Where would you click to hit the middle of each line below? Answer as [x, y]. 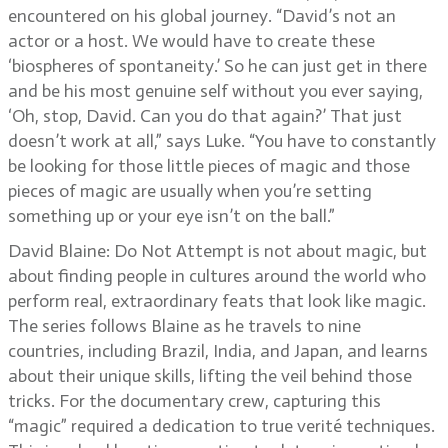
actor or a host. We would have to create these [191, 41]
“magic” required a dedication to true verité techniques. [221, 426]
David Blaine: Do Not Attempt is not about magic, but [217, 251]
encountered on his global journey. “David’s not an [202, 16]
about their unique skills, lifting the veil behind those [210, 376]
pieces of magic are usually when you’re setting [190, 191]
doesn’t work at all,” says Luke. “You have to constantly [222, 141]
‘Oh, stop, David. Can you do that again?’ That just [205, 116]
